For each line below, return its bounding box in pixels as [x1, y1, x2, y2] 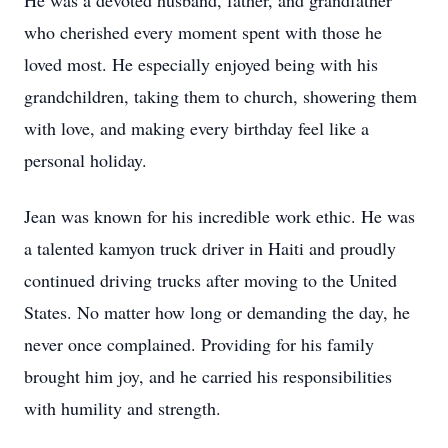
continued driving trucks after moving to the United [24, 268, 397, 292]
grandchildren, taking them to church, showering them [24, 84, 417, 108]
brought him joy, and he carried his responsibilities [24, 364, 392, 388]
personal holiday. [24, 148, 147, 172]
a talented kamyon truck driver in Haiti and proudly [24, 236, 396, 260]
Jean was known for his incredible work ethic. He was [24, 204, 415, 228]
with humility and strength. [24, 396, 221, 420]
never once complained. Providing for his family [24, 332, 374, 356]
